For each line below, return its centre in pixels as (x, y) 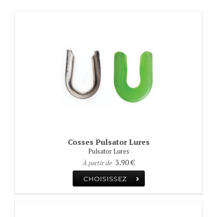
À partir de (97, 163)
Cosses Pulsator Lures (108, 142)
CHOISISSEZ (105, 178)
